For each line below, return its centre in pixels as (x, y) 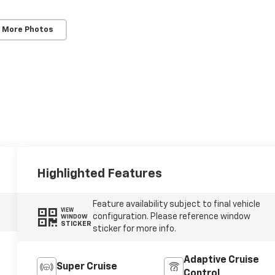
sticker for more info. (134, 229)
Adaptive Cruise (221, 261)
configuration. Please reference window (171, 217)
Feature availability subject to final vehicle (176, 205)
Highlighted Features (100, 173)
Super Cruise (87, 267)
